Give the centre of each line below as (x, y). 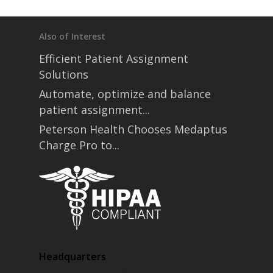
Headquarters (73, 257)
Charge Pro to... (79, 145)
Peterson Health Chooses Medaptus (133, 129)
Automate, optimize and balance (125, 94)
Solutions (64, 74)
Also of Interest (72, 36)
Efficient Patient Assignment (114, 58)
